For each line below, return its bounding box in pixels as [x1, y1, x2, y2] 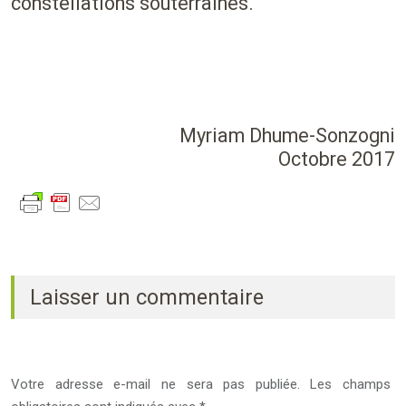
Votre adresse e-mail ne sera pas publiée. [11, 376, 300, 392]
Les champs [310, 376, 391, 392]
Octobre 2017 [278, 148, 395, 170]
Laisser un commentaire [30, 285, 264, 310]
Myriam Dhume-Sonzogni [179, 124, 395, 147]
